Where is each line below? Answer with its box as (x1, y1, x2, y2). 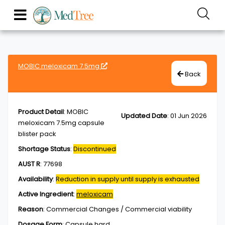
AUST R (18, 159, 40, 169)
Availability (18, 174, 53, 184)
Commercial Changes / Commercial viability (46, 204, 192, 214)
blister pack (18, 129, 56, 139)
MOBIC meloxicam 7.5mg (18, 61, 101, 71)
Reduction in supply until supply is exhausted (56, 174, 199, 184)
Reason (18, 204, 43, 214)
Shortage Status (18, 144, 70, 154)
